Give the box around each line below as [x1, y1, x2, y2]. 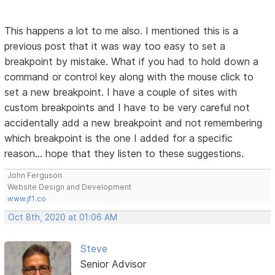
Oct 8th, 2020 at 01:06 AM [8, 212, 118, 222]
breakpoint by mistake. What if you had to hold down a [4, 55, 259, 68]
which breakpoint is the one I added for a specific [4, 131, 233, 144]
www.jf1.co [7, 193, 47, 203]
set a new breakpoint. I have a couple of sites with [4, 85, 238, 98]
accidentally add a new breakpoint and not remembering [4, 116, 263, 129]
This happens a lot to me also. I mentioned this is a [4, 24, 239, 37]
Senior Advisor [80, 257, 146, 270]
